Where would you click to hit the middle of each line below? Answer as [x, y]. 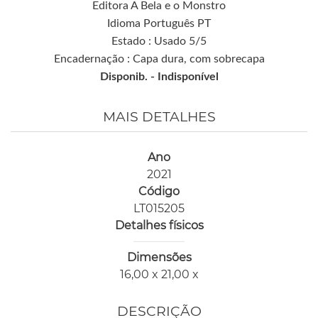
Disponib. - [128, 76]
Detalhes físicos [159, 225]
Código [159, 191]
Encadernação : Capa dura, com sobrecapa [159, 59]
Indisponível [188, 76]
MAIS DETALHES [159, 116]
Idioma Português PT [159, 23]
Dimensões [159, 257]
